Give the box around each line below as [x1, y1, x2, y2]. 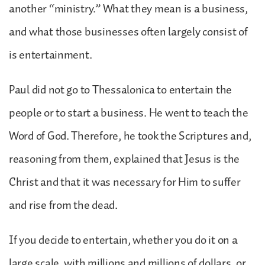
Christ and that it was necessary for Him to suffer [9, 172, 241, 192]
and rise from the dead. [9, 195, 120, 215]
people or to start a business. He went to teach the [9, 103, 248, 122]
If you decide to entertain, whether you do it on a [9, 230, 238, 250]
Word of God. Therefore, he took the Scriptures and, [9, 126, 251, 146]
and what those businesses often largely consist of [9, 22, 248, 41]
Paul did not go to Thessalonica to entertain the [9, 80, 232, 99]
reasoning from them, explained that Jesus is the [9, 149, 240, 169]
